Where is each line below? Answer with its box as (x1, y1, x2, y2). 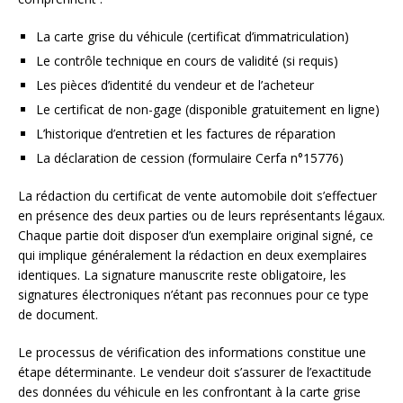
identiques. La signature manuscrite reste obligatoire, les (18, 266, 346, 284)
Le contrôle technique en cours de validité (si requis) (36, 52, 338, 70)
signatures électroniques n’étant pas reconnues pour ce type (18, 286, 369, 304)
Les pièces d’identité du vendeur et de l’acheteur (36, 76, 314, 94)
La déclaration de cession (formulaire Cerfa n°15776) (36, 149, 344, 167)
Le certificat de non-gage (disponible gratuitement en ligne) (36, 101, 380, 119)
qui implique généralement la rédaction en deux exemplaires (18, 246, 367, 264)
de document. (18, 306, 98, 324)
